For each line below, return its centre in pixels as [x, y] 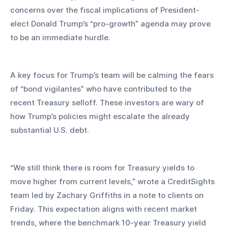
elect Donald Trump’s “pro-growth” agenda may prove [111, 23]
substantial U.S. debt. [50, 130]
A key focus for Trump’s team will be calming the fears [113, 75]
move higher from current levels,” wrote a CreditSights [113, 181]
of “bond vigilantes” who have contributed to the [102, 89]
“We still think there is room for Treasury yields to [103, 167]
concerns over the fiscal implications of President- [105, 10]
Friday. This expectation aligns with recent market [105, 209]
